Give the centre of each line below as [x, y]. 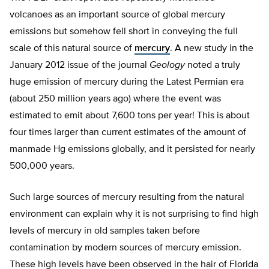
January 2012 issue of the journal [80, 66]
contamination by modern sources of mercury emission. [125, 248]
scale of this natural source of [72, 49]
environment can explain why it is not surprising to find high [134, 215]
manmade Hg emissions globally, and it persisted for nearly [132, 150]
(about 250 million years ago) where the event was [115, 99]
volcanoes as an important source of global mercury [117, 15]
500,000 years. [42, 167]
